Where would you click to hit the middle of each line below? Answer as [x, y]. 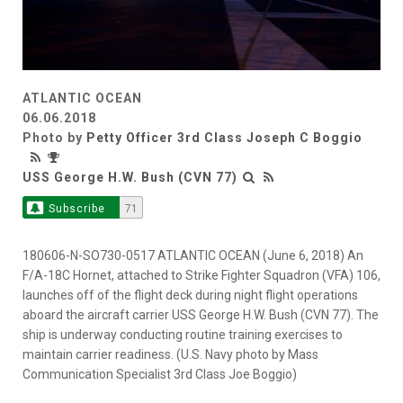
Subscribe [76, 209]
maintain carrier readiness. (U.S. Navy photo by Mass [170, 355]
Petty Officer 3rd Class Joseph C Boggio [224, 138]
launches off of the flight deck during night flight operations [190, 296]
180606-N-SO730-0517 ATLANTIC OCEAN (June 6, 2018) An [193, 256]
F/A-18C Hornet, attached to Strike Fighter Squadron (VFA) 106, [201, 276]
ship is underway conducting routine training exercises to [183, 335]
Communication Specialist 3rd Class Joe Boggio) [160, 375]
